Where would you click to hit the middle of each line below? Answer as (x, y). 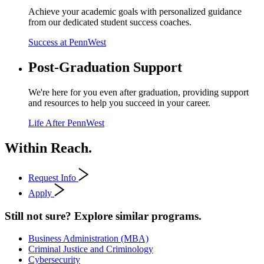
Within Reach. (48, 148)
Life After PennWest (66, 123)
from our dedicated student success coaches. (110, 22)
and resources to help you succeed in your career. (119, 103)
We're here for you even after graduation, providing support (138, 93)
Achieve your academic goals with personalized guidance (135, 12)
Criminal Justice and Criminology (91, 249)
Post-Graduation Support (105, 67)
